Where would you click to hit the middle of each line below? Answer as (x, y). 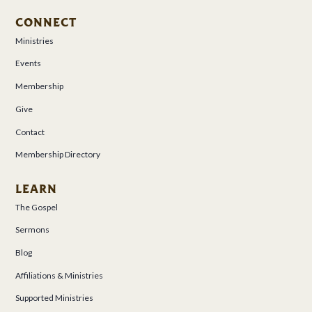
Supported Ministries (55, 298)
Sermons (33, 230)
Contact (30, 132)
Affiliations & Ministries (60, 275)
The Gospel (37, 207)
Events (29, 63)
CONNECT (46, 22)
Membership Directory (58, 155)
